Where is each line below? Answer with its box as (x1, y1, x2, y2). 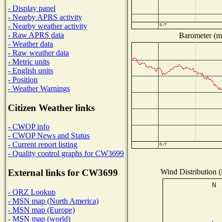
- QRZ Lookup (8, 187, 55, 196)
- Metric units (8, 57, 50, 66)
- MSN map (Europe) (8, 205, 75, 214)
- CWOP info (8, 122, 50, 131)
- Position (8, 75, 38, 84)
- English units (8, 66, 53, 75)
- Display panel (8, 3, 55, 12)
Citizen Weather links (8, 102, 95, 113)
